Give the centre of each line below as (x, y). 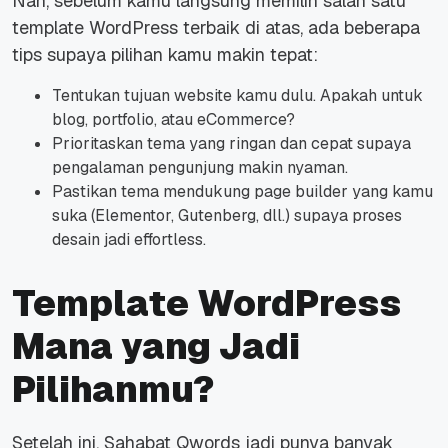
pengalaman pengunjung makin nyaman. (200, 168)
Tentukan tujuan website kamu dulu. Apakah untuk (237, 96)
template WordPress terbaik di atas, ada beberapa (216, 28)
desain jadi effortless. (129, 240)
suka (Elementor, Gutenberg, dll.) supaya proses (227, 216)
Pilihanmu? (113, 390)
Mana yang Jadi (156, 347)
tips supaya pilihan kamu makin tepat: (165, 55)
